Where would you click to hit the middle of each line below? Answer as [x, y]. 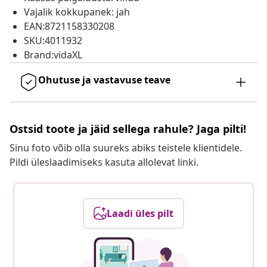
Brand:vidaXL [53, 55]
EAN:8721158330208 [69, 27]
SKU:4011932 [53, 41]
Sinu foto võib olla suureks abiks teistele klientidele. [126, 148]
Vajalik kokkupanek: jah [77, 12]
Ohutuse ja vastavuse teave [104, 80]
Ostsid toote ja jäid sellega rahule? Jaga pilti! [128, 129]
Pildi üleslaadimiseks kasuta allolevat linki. [104, 162]
